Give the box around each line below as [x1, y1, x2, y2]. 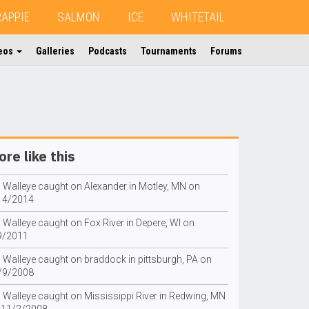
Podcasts [88, 46, 127, 57]
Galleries [36, 46, 74, 57]
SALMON [57, 10, 100, 24]
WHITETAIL [171, 10, 225, 24]
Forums [210, 46, 242, 57]
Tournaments [141, 46, 197, 57]
